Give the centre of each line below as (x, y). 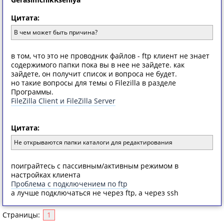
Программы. (32, 92)
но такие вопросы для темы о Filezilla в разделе (93, 83)
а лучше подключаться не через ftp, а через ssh (95, 193)
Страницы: (22, 215)
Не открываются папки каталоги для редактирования (93, 142)
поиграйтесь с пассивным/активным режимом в (95, 166)
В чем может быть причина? (56, 32)
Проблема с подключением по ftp (69, 184)
